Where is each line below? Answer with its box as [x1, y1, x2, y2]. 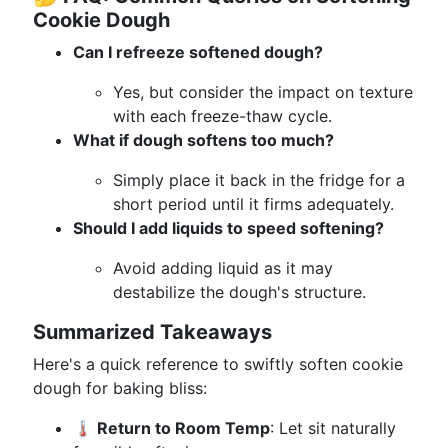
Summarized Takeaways [33, 320, 272, 344]
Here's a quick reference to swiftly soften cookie [33, 354, 403, 374]
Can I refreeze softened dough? [73, 42, 323, 62]
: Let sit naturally [270, 418, 396, 438]
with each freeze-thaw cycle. [113, 106, 332, 126]
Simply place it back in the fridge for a [113, 170, 405, 190]
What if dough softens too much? [73, 130, 334, 150]
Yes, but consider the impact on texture [113, 82, 413, 102]
